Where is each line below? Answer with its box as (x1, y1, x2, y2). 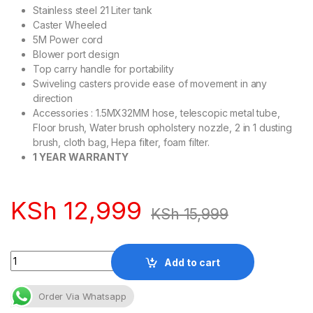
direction (33, 92, 73, 104)
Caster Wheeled (33, 18, 108, 31)
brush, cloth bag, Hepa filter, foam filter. (33, 136, 210, 148)
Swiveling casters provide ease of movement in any (33, 77, 268, 89)
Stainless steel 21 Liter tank (33, 3, 152, 16)
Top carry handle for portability (33, 62, 174, 75)
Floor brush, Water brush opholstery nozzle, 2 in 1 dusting (33, 121, 292, 133)
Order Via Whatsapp (38, 291, 126, 303)
